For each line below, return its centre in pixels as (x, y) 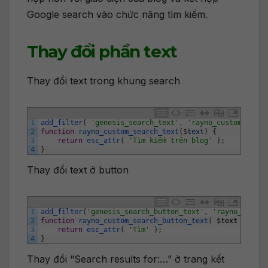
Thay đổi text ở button (78, 170)
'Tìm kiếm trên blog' (170, 141)
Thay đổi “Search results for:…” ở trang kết (126, 259)
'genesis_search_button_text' (145, 212)
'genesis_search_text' (135, 123)
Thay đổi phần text (102, 52)
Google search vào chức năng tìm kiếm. (117, 15)
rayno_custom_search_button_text (143, 221)
